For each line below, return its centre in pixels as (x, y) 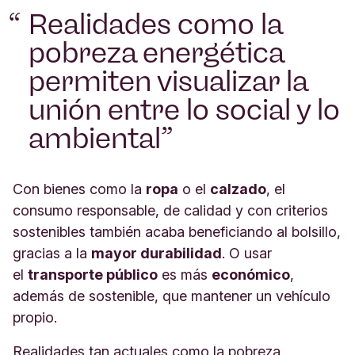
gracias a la (52, 253)
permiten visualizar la (168, 81)
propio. (35, 317)
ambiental (95, 138)
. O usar (247, 253)
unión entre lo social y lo (184, 109)
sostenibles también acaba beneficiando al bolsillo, (177, 231)
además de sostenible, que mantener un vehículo (172, 296)
